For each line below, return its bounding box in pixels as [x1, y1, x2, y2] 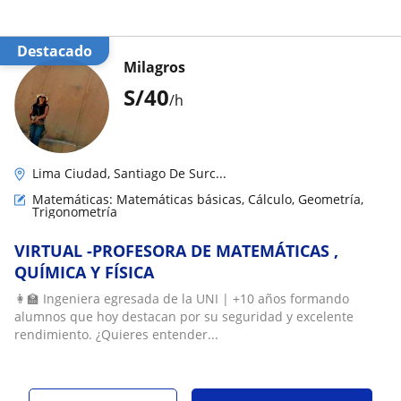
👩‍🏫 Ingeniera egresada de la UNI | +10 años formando [14, 290, 349, 307]
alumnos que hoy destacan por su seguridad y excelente [14, 308, 354, 325]
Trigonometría [32, 203, 117, 220]
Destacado [28, 41, 92, 61]
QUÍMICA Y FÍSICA [14, 261, 154, 283]
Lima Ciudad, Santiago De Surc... [32, 165, 226, 182]
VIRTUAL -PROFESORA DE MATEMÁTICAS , [14, 240, 338, 261]
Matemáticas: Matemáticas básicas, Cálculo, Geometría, [32, 191, 363, 208]
